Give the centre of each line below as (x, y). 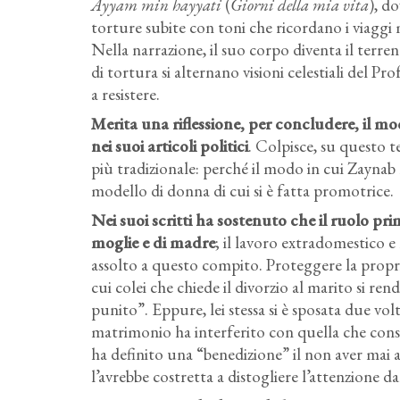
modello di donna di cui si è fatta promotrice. (242, 191)
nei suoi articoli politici (170, 146)
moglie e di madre (153, 242)
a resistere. (125, 94)
